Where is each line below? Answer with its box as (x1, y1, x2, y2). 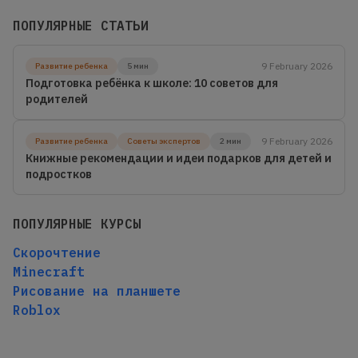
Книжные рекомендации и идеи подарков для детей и (26, 150, 332, 165)
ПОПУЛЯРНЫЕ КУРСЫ (13, 215, 141, 232)
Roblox (13, 301, 61, 318)
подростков (26, 166, 92, 181)
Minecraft (13, 263, 85, 280)
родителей (26, 91, 88, 106)
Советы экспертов (127, 135, 201, 146)
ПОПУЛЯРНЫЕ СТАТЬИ (13, 17, 149, 34)
